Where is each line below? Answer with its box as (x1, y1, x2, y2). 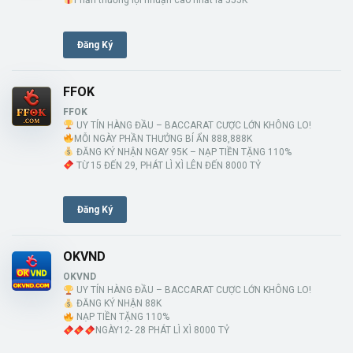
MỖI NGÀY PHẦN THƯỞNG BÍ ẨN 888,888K (73, 132, 252, 144)
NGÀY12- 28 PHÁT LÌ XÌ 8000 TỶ (95, 325, 229, 336)
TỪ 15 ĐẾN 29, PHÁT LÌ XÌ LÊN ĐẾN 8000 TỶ (73, 159, 261, 171)
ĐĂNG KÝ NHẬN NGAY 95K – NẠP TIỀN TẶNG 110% (73, 146, 292, 158)
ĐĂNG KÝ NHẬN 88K (73, 298, 162, 310)
